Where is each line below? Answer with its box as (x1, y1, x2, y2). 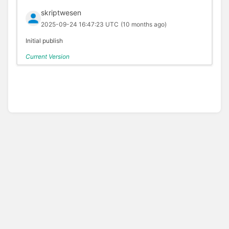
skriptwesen (40, 8, 81, 17)
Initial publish (25, 37, 63, 45)
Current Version (25, 53, 70, 61)
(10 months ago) (120, 20, 167, 29)
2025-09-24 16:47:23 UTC (40, 20, 119, 29)
